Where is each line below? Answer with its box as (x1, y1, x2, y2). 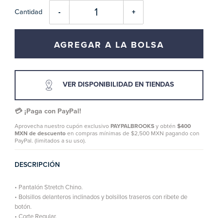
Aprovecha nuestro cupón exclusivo (15, 123, 110, 130)
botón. (15, 203, 32, 211)
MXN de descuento (15, 130, 66, 137)
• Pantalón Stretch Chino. (15, 183, 83, 192)
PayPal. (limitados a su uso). (15, 137, 86, 145)
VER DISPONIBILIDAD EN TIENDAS (61, 80, 175, 89)
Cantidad (15, 7, 42, 16)
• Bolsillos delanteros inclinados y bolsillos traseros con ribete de (15, 193, 187, 201)
